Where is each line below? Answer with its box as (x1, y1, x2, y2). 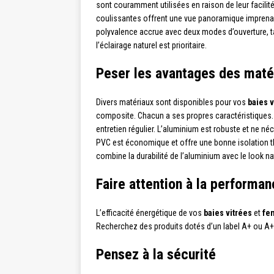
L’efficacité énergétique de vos (96, 208, 204, 218)
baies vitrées (204, 208, 252, 218)
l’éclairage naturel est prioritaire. (96, 40, 207, 51)
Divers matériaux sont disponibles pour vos (96, 97, 248, 108)
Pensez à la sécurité (96, 246, 216, 264)
